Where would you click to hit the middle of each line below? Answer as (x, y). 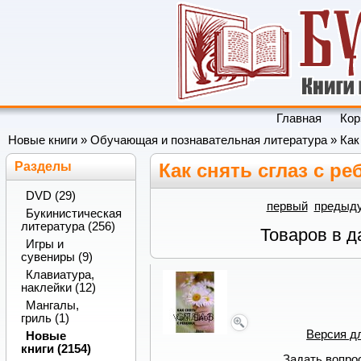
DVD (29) (50, 196)
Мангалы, (52, 305)
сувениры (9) (56, 257)
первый (287, 207)
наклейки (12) (58, 287)
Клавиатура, (60, 274)
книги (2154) (56, 349)
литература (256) (68, 227)
